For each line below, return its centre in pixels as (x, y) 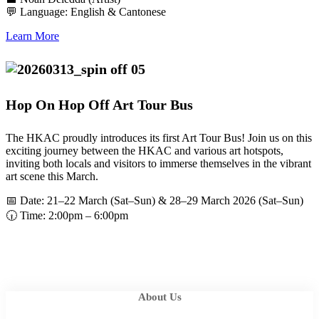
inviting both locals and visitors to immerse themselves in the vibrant (158, 164)
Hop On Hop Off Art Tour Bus (99, 104)
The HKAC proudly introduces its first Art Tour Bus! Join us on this (159, 138)
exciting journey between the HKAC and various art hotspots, (145, 151)
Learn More (32, 36)
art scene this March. (52, 177)
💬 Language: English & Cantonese (86, 11)
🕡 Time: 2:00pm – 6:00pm (67, 216)
